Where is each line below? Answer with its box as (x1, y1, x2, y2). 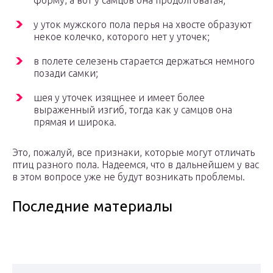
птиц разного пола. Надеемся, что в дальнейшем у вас (12, 159, 259, 171)
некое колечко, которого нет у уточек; (34, 31, 210, 43)
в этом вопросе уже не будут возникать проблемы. (12, 171, 245, 183)
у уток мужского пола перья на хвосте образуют (34, 19, 252, 30)
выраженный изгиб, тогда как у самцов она (34, 104, 232, 116)
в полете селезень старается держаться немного (34, 55, 255, 67)
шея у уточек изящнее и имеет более (34, 92, 205, 104)
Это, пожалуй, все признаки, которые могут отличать (12, 147, 255, 158)
